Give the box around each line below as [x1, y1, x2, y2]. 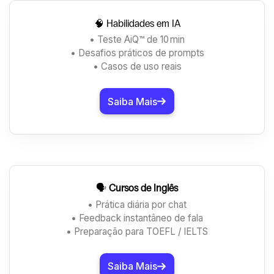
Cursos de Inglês [109, 182, 178, 194]
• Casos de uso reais [92, 61, 182, 73]
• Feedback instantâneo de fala [71, 212, 203, 224]
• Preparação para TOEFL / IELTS [66, 225, 208, 237]
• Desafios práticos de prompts [70, 47, 204, 59]
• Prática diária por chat [87, 198, 187, 210]
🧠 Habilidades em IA [94, 17, 180, 29]
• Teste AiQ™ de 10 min [89, 34, 185, 46]
